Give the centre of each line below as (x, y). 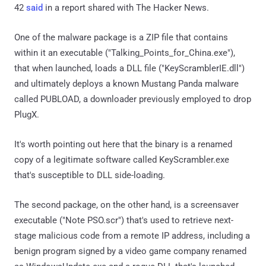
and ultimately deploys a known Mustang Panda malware (126, 83)
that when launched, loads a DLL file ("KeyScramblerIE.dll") (129, 68)
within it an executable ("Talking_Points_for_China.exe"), (125, 53)
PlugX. (27, 114)
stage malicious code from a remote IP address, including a (132, 235)
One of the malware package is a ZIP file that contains (121, 37)
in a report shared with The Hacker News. (126, 7)
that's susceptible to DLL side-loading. (90, 175)
